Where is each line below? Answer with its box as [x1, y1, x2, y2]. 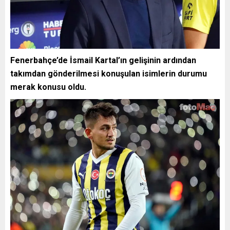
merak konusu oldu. [10, 82, 86, 92]
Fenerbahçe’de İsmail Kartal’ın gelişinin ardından [10, 55, 196, 65]
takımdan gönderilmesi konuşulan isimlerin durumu [10, 68, 207, 79]
